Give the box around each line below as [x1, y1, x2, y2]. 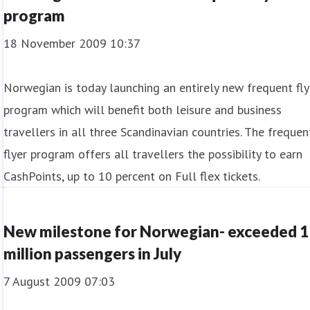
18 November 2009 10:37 [3, 35, 141, 51]
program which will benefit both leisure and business [3, 102, 282, 118]
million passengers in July [3, 244, 182, 263]
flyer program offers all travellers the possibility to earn [3, 146, 303, 162]
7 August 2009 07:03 [3, 273, 116, 289]
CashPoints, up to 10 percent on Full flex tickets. [3, 168, 261, 184]
